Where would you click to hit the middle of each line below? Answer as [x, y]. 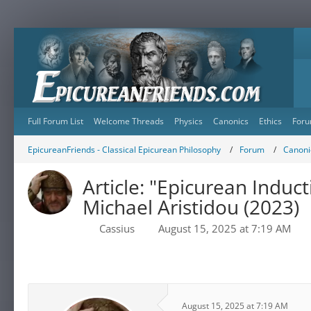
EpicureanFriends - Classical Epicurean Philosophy [124, 149]
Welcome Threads [129, 121]
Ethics [270, 121]
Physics [188, 121]
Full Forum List [56, 121]
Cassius [117, 228]
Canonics [231, 121]
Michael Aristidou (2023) [191, 207]
